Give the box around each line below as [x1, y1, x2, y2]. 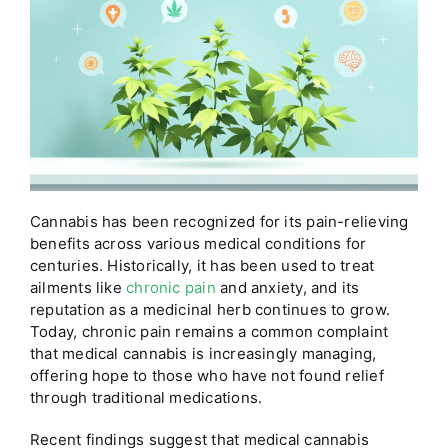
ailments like [29, 278, 127, 298]
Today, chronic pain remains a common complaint [29, 322, 389, 342]
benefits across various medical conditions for [29, 234, 367, 254]
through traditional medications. [29, 388, 263, 408]
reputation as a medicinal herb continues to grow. [29, 300, 391, 320]
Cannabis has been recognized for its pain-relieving [29, 212, 409, 232]
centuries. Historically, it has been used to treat [29, 256, 375, 276]
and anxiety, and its [215, 278, 360, 298]
